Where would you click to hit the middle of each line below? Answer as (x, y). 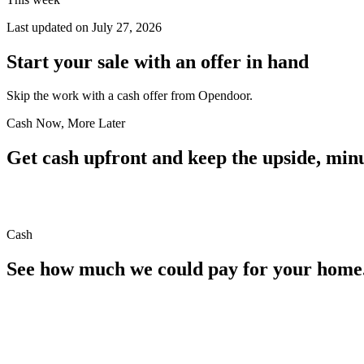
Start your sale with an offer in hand (158, 61)
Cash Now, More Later (66, 123)
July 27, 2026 (127, 27)
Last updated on (49, 27)
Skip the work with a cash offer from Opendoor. (130, 96)
